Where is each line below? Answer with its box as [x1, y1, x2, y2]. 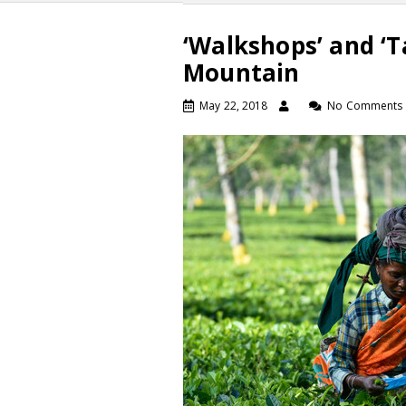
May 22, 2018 [199, 98, 268, 113]
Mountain [183, 56, 300, 89]
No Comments [327, 98, 403, 113]
